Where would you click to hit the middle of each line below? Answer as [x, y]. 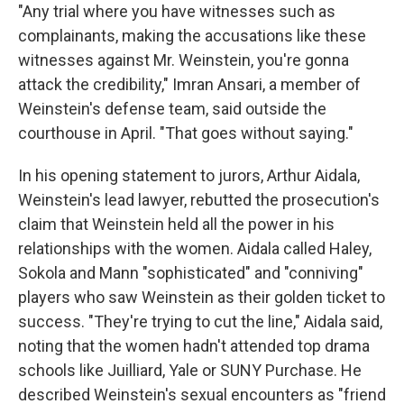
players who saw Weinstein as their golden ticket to [202, 297]
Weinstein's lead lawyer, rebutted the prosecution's [199, 200]
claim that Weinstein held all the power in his [176, 224]
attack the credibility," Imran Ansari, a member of [189, 84]
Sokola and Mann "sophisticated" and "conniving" [191, 273]
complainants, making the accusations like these [192, 36]
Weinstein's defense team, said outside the [172, 109]
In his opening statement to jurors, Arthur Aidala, [189, 175]
